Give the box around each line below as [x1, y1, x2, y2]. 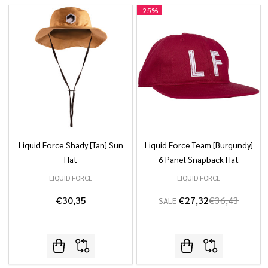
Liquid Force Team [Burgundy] [144, 139, 253, 150]
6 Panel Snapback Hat [159, 154, 239, 165]
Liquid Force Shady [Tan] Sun [18, 139, 123, 150]
